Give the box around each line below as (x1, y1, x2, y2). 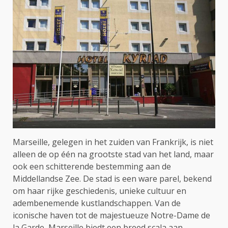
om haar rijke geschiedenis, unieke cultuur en (13, 185, 186, 196)
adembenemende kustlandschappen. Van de (13, 197, 181, 209)
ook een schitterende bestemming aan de (13, 160, 171, 172)
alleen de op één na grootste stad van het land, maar (13, 148, 214, 160)
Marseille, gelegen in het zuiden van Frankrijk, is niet (13, 136, 213, 148)
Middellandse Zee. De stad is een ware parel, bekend (13, 173, 212, 184)
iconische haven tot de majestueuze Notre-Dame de (13, 209, 210, 221)
